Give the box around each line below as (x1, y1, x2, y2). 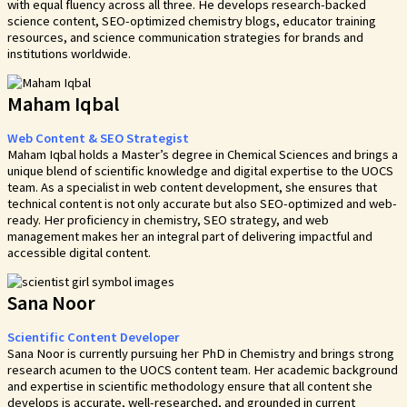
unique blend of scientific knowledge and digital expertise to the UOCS (7, 162, 393, 179)
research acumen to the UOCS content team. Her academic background (7, 361, 398, 378)
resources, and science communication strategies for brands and (7, 28, 363, 45)
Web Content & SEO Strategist (7, 129, 189, 146)
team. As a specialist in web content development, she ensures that (7, 178, 377, 195)
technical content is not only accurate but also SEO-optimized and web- (7, 194, 397, 212)
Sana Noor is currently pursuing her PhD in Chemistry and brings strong (7, 344, 394, 362)
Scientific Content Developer (7, 328, 179, 345)
